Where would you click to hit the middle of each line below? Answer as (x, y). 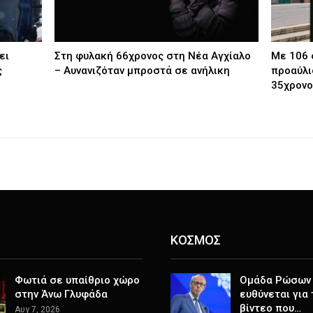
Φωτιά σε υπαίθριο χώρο (77, 281)
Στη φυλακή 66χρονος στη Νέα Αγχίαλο (152, 56)
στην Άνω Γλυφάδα (61, 294)
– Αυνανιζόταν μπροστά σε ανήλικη (142, 71)
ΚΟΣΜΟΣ (196, 240)
